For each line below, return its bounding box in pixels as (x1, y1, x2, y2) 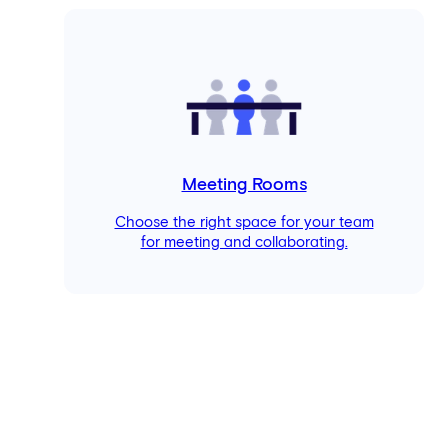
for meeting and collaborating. (140, 234, 348, 250)
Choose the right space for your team (114, 214, 374, 230)
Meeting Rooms (181, 176, 307, 195)
